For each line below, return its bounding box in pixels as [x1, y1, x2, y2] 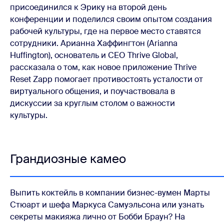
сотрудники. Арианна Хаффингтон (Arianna [10, 38, 177, 49]
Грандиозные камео [10, 151, 126, 167]
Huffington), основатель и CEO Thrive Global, [10, 50, 178, 61]
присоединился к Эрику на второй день [10, 2, 166, 13]
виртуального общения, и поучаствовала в [10, 86, 175, 97]
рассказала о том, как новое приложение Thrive [10, 62, 196, 73]
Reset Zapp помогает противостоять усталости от [10, 74, 203, 85]
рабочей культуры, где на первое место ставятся [10, 26, 201, 37]
